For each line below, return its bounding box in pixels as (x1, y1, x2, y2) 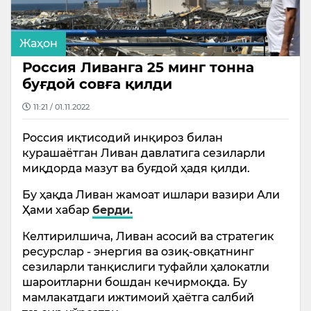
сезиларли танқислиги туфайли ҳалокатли (22, 260, 269, 274)
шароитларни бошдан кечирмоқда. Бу (22, 276, 247, 289)
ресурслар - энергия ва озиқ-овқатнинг (22, 245, 254, 258)
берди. (92, 203, 133, 217)
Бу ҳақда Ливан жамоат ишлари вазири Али (22, 188, 280, 201)
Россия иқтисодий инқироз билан (22, 131, 223, 144)
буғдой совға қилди (22, 76, 172, 92)
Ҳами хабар (22, 203, 92, 217)
